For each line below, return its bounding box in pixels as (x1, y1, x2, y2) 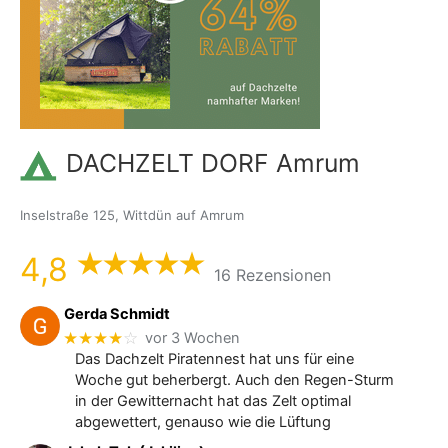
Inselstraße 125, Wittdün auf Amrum (20, 206, 244, 223)
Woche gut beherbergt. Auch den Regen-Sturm (74, 370, 394, 389)
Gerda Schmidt (64, 305, 171, 324)
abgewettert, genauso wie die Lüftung (74, 412, 331, 431)
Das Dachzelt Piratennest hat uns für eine (74, 349, 354, 368)
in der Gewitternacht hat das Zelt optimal (74, 391, 351, 410)
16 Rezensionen (213, 264, 331, 285)
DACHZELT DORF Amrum (65, 148, 360, 179)
